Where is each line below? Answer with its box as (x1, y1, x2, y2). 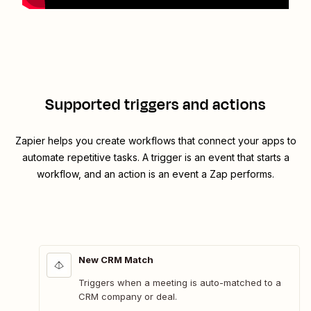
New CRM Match (78, 254, 153, 266)
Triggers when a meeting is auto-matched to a (78, 277, 281, 289)
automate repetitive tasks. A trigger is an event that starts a (22, 151, 289, 164)
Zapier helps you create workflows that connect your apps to (15, 135, 296, 147)
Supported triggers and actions (45, 94, 266, 117)
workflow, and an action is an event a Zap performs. (37, 168, 274, 180)
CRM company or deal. (78, 291, 177, 303)
